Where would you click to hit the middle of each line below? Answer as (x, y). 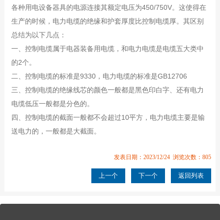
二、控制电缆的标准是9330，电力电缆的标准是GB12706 (99, 76)
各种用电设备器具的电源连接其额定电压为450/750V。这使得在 (109, 7)
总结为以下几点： (39, 35)
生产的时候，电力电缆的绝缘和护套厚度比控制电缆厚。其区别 (107, 21)
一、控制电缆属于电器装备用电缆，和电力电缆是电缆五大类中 (107, 48)
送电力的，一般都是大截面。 (56, 131)
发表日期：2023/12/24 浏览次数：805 (163, 157)
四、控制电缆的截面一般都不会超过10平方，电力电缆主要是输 (108, 117)
